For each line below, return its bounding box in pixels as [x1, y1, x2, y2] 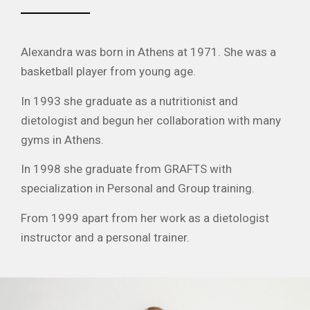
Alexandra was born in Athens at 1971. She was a [21, 45, 276, 60]
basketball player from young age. [21, 64, 196, 79]
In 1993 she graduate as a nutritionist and [21, 93, 238, 108]
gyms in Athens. [21, 132, 104, 147]
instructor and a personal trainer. [21, 230, 190, 244]
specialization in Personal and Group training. [21, 181, 255, 196]
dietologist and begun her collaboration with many [21, 113, 281, 127]
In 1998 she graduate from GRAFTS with [21, 162, 232, 176]
